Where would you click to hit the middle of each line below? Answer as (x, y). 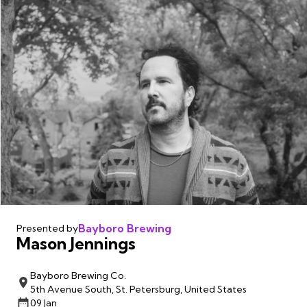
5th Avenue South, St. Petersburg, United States (138, 289)
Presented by (47, 228)
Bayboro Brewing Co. (78, 275)
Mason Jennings (76, 243)
